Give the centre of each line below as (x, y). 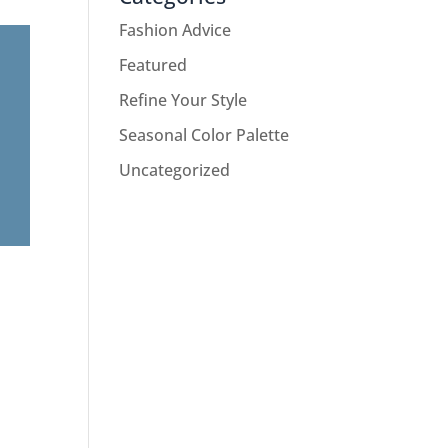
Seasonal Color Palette (204, 135)
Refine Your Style (183, 100)
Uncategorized (175, 170)
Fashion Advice (175, 30)
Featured (153, 65)
